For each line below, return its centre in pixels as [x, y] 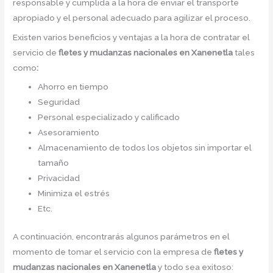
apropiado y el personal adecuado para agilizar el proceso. [132, 17]
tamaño [54, 163]
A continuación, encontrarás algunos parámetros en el [122, 236]
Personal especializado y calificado [109, 117]
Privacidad [59, 178]
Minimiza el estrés [74, 193]
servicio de [36, 52]
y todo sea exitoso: [196, 267]
